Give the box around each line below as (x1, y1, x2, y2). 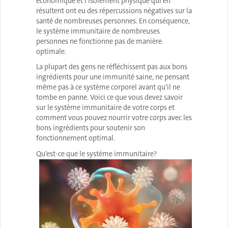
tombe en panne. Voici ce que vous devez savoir (36, 93, 183, 103)
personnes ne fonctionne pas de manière (36, 36, 162, 46)
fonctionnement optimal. (36, 133, 115, 144)
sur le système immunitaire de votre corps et (36, 103, 175, 113)
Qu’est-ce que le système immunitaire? (36, 149, 157, 159)
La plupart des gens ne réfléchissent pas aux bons (36, 62, 187, 72)
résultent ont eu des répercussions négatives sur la (36, 6, 192, 16)
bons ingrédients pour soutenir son (36, 123, 145, 133)
